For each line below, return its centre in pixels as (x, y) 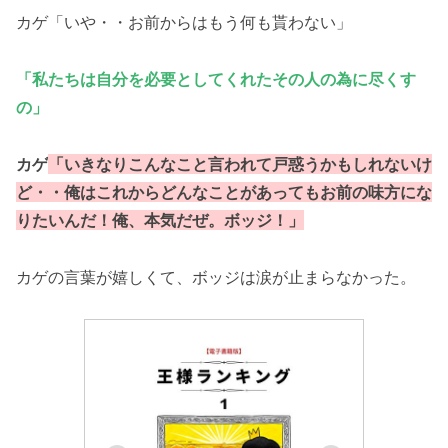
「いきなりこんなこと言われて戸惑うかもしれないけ (240, 163)
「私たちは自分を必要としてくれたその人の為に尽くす (216, 78)
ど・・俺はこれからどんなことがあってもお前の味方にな (224, 191)
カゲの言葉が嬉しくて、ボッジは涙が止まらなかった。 (216, 276)
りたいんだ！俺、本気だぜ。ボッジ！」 (160, 219)
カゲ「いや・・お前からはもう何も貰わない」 (184, 22)
